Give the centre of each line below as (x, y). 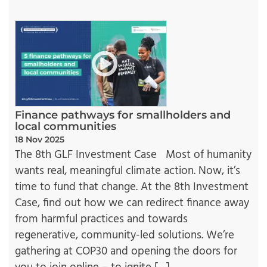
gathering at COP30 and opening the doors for (126, 251)
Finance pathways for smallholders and (123, 115)
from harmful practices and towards (101, 219)
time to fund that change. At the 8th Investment (132, 187)
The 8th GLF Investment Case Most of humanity (133, 155)
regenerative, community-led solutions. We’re (125, 235)
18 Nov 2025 (40, 139)
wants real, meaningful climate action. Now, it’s (128, 171)
